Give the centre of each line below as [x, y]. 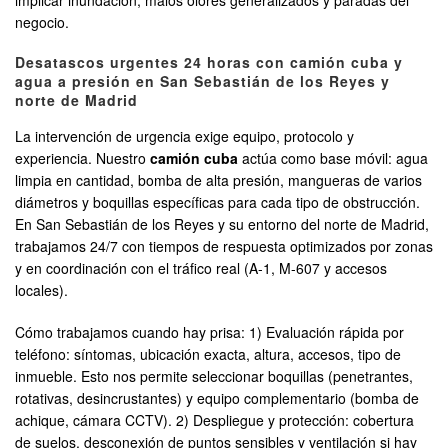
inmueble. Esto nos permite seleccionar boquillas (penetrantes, [214, 376]
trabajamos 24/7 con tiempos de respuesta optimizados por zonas [224, 246]
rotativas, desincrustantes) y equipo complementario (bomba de [217, 398]
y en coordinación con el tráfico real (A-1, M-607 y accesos [201, 268]
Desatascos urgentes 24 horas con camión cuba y [209, 62]
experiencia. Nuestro [82, 158]
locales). [41, 290]
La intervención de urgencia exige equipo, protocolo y [184, 136]
